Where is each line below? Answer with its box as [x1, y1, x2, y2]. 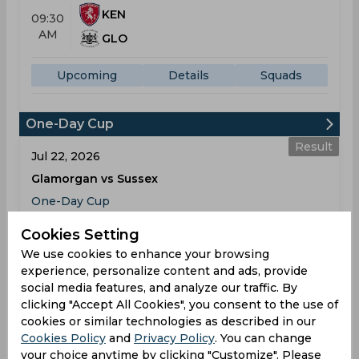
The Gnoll [31, 213, 88, 228]
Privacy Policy [134, 331, 215, 345]
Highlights [151, 311, 212, 325]
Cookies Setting [21, 226, 139, 244]
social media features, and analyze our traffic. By [21, 280, 297, 295]
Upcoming [57, 68, 117, 83]
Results [56, 311, 101, 325]
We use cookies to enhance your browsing [21, 247, 269, 261]
